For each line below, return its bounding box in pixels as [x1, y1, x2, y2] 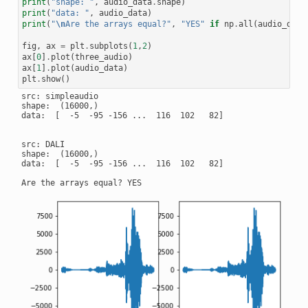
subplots [89, 41, 128, 51]
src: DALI [21, 140, 65, 150]
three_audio [74, 52, 128, 62]
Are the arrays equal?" [65, 19, 171, 29]
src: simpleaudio [21, 91, 98, 102]
